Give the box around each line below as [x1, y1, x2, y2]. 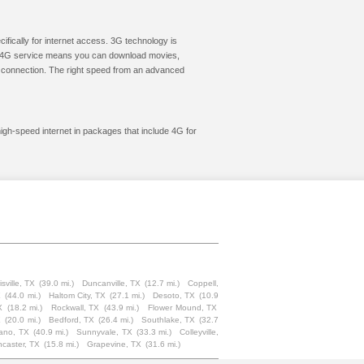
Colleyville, [180, 327, 219, 336]
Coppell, [188, 279, 219, 288]
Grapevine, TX [87, 340, 141, 349]
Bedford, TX [48, 315, 94, 324]
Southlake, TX [141, 315, 196, 324]
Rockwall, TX [50, 303, 100, 312]
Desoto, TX [153, 291, 196, 300]
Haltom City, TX [48, 291, 106, 300]
